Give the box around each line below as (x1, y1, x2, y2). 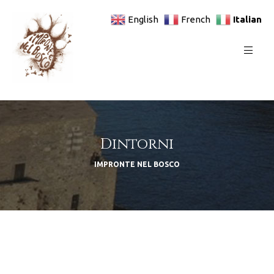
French (181, 13, 210, 24)
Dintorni (100, 135, 174, 155)
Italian (233, 13, 262, 24)
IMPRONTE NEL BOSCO (94, 160, 180, 169)
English (128, 13, 158, 24)
